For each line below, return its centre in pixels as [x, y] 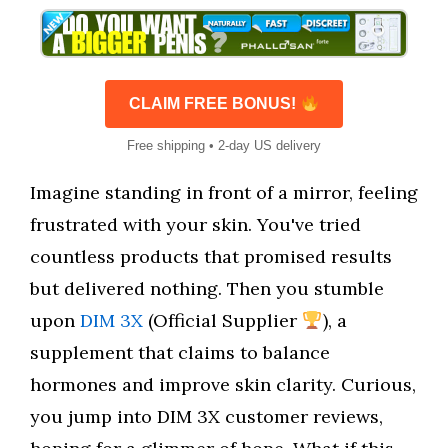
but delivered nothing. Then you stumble [207, 288]
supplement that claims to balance [180, 352]
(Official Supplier [222, 320]
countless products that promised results [211, 256]
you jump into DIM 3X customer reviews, [206, 416]
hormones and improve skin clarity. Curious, [223, 384]
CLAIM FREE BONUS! [215, 103]
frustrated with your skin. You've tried [195, 224]
